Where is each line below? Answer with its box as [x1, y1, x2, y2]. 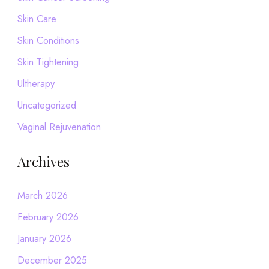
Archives [17, 151, 70, 171]
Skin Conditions [17, 32, 79, 47]
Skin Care [17, 11, 56, 26]
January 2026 [17, 231, 71, 246]
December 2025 [17, 252, 87, 267]
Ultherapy [17, 76, 55, 91]
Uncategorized [17, 98, 76, 113]
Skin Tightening [17, 54, 79, 69]
